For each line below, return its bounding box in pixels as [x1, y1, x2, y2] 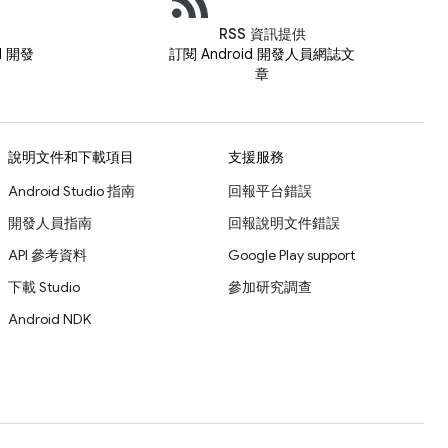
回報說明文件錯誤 [228, 214, 340, 232]
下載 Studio [8, 278, 80, 296]
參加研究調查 [228, 278, 312, 296]
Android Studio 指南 [8, 182, 135, 200]
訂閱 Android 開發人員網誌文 [169, 45, 355, 63]
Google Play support [228, 246, 355, 264]
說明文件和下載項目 [8, 148, 134, 166]
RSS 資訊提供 [218, 25, 306, 43]
